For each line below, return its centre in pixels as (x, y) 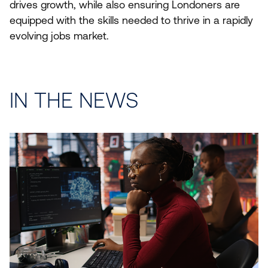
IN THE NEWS (74, 100)
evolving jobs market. (59, 36)
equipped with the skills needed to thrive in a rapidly (131, 21)
